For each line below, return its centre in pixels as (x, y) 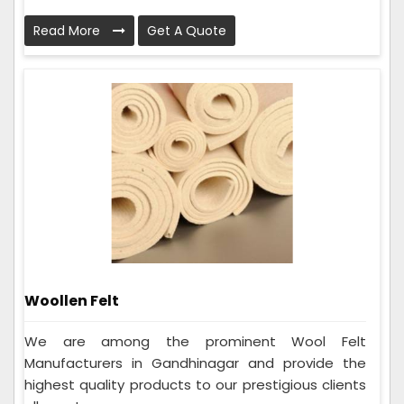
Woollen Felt (72, 301)
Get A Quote (187, 31)
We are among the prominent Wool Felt (195, 342)
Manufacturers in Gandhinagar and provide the (195, 363)
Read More (69, 31)
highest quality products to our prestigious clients (195, 385)
